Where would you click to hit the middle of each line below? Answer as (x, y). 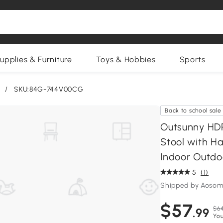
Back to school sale (193, 111)
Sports (192, 59)
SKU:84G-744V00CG (49, 89)
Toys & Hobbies (126, 59)
